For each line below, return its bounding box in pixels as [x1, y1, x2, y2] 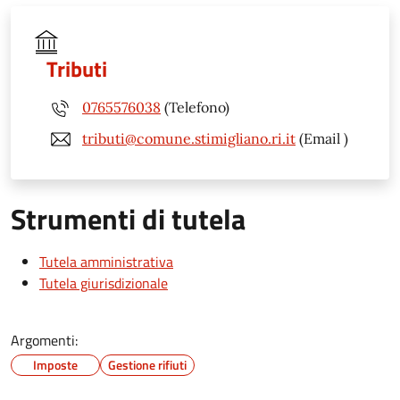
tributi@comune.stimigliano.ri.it [82, 129, 296, 148]
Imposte [33, 354, 78, 374]
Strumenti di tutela [11, 196, 246, 240]
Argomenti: [11, 329, 78, 351]
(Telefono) [161, 98, 229, 117]
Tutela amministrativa [39, 250, 173, 272]
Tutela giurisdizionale [39, 271, 168, 294]
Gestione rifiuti [108, 354, 187, 374]
